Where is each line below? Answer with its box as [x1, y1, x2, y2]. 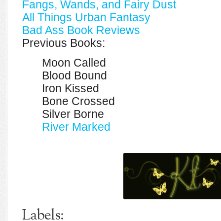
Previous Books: [22, 37, 105, 49]
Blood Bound [42, 69, 107, 82]
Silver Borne [42, 108, 104, 120]
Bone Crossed [42, 95, 115, 108]
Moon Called [42, 56, 106, 69]
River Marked [42, 120, 110, 133]
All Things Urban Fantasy [22, 11, 150, 24]
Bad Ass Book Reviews [22, 24, 140, 37]
